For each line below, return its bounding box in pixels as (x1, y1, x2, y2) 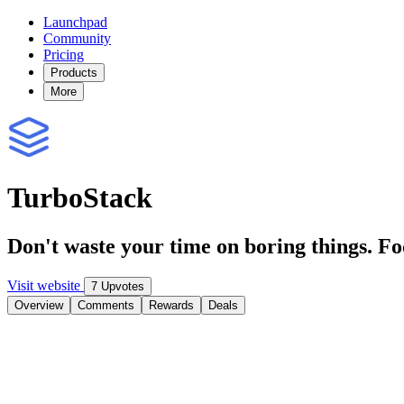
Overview (14, 298, 63, 312)
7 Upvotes (91, 279, 144, 293)
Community (43, 31, 111, 46)
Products (50, 66, 97, 79)
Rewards (149, 298, 194, 312)
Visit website (7, 277, 84, 293)
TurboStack (7, 181, 152, 215)
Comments (78, 298, 134, 312)
